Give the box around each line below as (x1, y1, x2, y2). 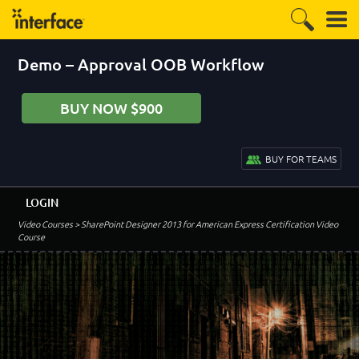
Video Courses (18, 217, 74, 230)
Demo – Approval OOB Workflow (18, 54, 265, 75)
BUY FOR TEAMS (264, 152, 337, 165)
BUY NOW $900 (60, 99, 163, 117)
